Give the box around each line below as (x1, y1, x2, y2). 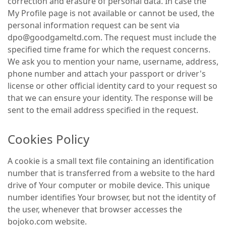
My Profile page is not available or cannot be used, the (8, 8, 214, 19)
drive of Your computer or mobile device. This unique (8, 180, 210, 191)
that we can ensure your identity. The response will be (8, 92, 213, 103)
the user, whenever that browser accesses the (8, 204, 182, 215)
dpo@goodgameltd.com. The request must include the (8, 32, 216, 43)
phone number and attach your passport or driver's (8, 68, 206, 79)
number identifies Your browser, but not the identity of (8, 192, 216, 203)
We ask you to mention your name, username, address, (8, 56, 218, 67)
